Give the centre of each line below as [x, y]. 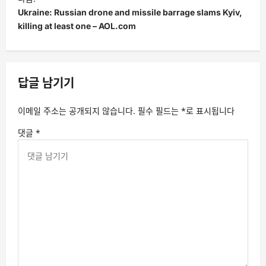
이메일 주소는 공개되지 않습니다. [77, 110]
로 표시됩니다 [210, 110]
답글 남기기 [46, 83]
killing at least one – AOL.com [77, 26]
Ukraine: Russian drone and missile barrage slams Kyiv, [130, 12]
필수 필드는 [159, 110]
